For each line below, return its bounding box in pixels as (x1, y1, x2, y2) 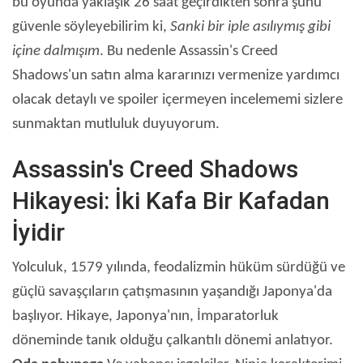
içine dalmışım (12, 43, 100, 59)
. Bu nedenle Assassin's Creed (100, 43, 278, 59)
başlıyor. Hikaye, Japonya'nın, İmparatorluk (12, 308, 279, 324)
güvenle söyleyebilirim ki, (12, 19, 170, 35)
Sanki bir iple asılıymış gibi (170, 19, 331, 35)
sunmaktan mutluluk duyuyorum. (12, 116, 220, 132)
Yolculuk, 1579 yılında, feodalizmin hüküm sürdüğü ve (12, 259, 345, 275)
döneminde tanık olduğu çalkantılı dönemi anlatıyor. (12, 332, 333, 348)
